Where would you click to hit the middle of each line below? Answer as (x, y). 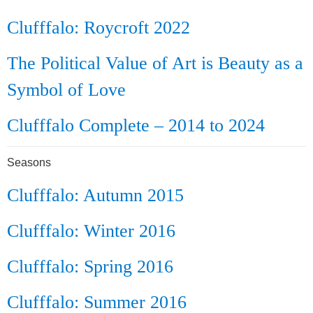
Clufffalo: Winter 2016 (91, 231)
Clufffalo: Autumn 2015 (95, 195)
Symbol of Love (66, 90)
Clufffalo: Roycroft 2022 (99, 28)
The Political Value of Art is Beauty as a (155, 63)
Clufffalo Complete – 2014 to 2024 (136, 125)
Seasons (29, 162)
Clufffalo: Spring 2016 (90, 267)
